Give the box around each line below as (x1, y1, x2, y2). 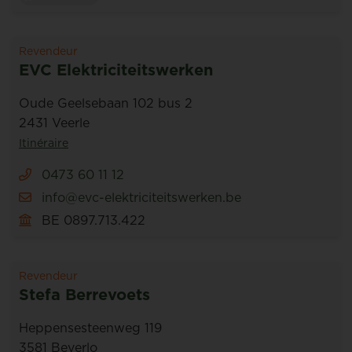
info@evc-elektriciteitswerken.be (42, 189, 241, 206)
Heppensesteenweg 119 (19, 319, 162, 336)
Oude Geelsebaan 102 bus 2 (19, 94, 192, 112)
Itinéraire (19, 135, 68, 151)
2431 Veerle (19, 114, 90, 131)
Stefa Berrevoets (19, 284, 150, 306)
